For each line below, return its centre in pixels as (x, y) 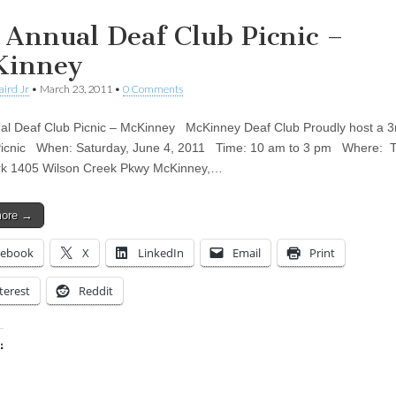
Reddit (96, 290)
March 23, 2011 (76, 88)
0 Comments (153, 88)
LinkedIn (161, 252)
